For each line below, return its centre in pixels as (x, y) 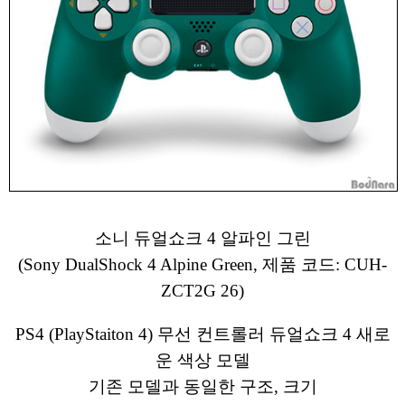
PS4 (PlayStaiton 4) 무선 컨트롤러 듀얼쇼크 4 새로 (202, 334)
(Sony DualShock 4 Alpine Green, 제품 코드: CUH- (202, 265)
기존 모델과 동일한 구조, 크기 (202, 387)
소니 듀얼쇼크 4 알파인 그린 (202, 239)
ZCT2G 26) (202, 291)
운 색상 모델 (202, 361)
